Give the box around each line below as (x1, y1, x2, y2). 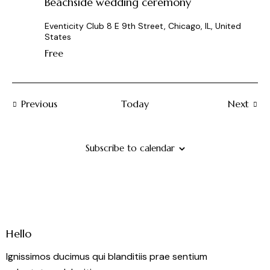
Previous (20, 98, 57, 110)
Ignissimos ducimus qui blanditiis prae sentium (6, 250, 207, 263)
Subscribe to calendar (85, 142, 175, 154)
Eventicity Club (45, 20, 107, 32)
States (45, 31, 71, 43)
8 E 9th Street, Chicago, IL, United (107, 20, 241, 32)
